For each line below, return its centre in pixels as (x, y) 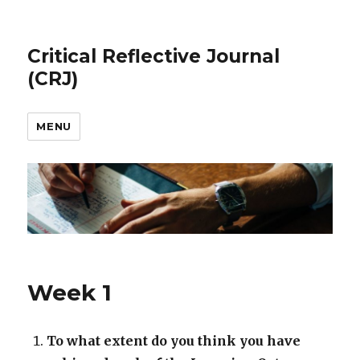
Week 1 (70, 293)
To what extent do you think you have (174, 341)
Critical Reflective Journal (154, 56)
